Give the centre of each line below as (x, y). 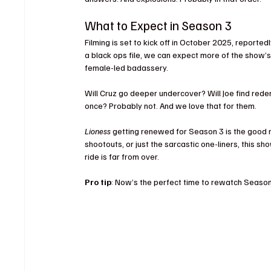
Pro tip (98, 181)
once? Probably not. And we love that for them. (171, 105)
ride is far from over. (122, 156)
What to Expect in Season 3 (158, 25)
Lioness (98, 131)
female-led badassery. (127, 67)
